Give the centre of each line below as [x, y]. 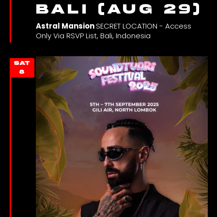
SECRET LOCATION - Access [143, 26]
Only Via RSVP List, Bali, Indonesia [93, 35]
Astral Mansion [66, 26]
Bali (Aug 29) [119, 9]
